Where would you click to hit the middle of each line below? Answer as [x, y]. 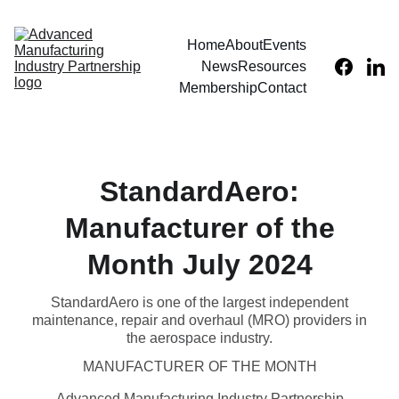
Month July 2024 [199, 265]
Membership [218, 88]
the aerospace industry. [199, 338]
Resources [272, 66]
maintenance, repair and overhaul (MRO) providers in [199, 320]
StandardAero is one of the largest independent [199, 302]
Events [285, 45]
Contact [282, 88]
